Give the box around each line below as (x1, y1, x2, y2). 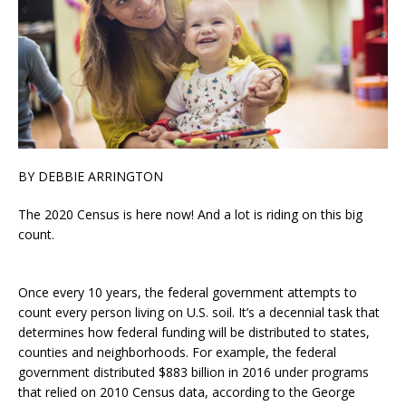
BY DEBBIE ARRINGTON (18, 168, 163, 186)
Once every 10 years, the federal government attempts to (18, 284, 357, 302)
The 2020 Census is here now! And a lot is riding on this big (18, 206, 362, 224)
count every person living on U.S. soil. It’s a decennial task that (18, 304, 380, 322)
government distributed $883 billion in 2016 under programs (18, 363, 369, 382)
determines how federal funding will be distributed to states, (18, 324, 370, 342)
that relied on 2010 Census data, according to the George (18, 383, 355, 401)
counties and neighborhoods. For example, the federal (18, 343, 336, 362)
